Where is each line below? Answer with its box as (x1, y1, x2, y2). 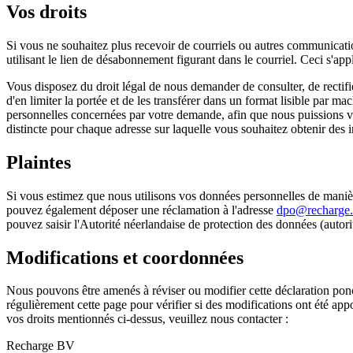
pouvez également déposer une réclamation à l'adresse (6, 203, 277, 217)
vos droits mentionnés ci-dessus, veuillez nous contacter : (6, 312, 288, 326)
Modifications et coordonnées (6, 247, 243, 268)
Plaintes (6, 151, 71, 173)
